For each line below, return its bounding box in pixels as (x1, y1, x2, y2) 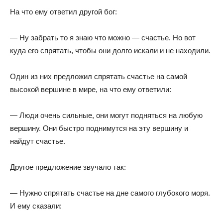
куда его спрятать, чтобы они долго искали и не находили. (10, 46, 211, 55)
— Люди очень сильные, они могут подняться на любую (10, 111, 203, 119)
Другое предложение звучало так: (10, 163, 126, 171)
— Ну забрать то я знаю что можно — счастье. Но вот (10, 33, 196, 42)
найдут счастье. (10, 137, 65, 145)
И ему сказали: (10, 202, 62, 210)
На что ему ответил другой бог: (10, 7, 117, 16)
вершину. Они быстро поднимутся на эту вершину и (10, 124, 188, 132)
